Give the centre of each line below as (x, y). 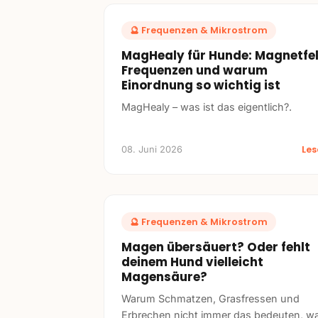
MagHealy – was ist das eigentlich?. (207, 107)
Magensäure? (164, 276)
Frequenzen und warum (194, 71)
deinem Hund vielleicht (192, 262)
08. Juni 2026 (152, 150)
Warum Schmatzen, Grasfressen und (210, 298)
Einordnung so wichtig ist (201, 86)
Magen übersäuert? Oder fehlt (216, 247)
